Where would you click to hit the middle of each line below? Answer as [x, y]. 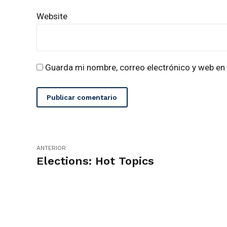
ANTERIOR [51, 148]
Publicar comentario [82, 98]
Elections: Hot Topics [95, 160]
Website [52, 16]
